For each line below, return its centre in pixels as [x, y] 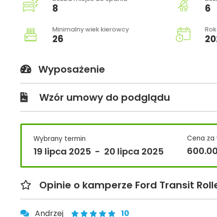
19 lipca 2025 [62, 151]
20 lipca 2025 [134, 151]
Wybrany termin [60, 139]
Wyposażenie [71, 69]
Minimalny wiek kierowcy [91, 29]
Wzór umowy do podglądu [105, 97]
